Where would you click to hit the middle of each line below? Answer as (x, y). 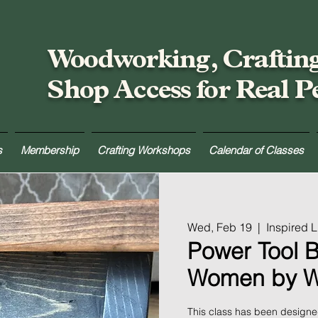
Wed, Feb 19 (220, 227)
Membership (50, 150)
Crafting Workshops (144, 150)
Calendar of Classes (256, 150)
